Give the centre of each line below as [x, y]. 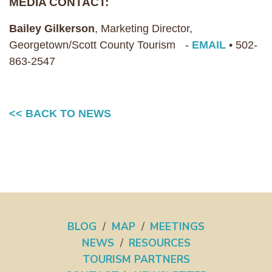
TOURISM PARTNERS [136, 259]
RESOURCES [159, 243]
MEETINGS [177, 226]
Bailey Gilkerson [52, 29]
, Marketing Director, [147, 29]
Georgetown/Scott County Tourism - [100, 45]
